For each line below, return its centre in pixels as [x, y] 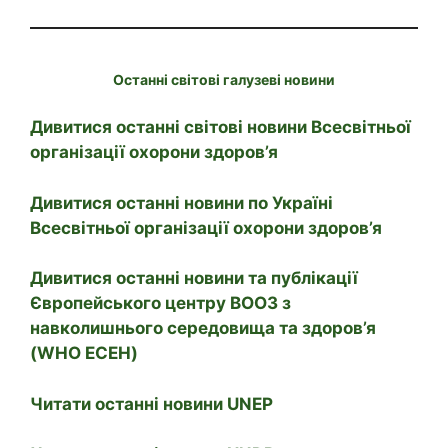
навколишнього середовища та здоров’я [203, 328]
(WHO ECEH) [84, 353]
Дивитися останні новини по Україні [181, 202]
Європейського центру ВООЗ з [160, 303]
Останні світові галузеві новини [224, 79]
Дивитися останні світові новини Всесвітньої [220, 127]
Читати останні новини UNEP [151, 403]
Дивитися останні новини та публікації [194, 278]
